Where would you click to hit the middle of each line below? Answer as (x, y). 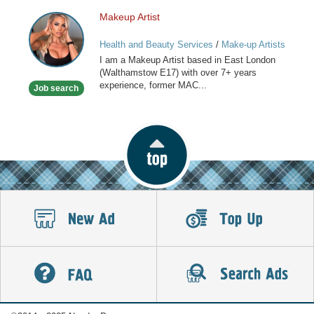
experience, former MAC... (153, 86)
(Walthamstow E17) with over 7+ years (178, 73)
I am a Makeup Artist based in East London (187, 60)
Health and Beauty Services (156, 45)
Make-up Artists (253, 45)
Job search (56, 89)
